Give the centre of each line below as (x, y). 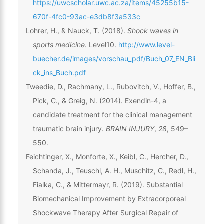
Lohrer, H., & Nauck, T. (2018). (76, 30)
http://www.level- (146, 44)
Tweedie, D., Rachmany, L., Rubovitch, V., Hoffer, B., (111, 86)
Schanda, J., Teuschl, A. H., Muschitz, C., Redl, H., (114, 170)
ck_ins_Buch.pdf (59, 72)
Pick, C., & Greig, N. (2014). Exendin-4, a (99, 100)
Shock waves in (153, 30)
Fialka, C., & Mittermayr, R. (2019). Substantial (108, 184)
